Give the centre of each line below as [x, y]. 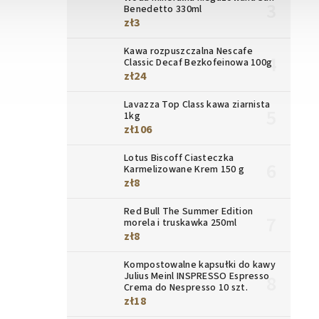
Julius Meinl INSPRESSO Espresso [197, 276]
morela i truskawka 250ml [181, 223]
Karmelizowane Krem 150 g [184, 169]
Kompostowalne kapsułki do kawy [200, 265]
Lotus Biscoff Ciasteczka [179, 158]
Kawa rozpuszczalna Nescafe [188, 51]
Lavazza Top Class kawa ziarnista [197, 104]
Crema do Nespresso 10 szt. [186, 287]
